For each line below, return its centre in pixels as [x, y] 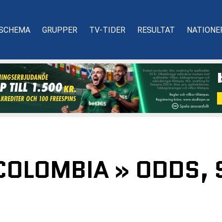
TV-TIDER [107, 30]
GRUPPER [60, 30]
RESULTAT [156, 30]
